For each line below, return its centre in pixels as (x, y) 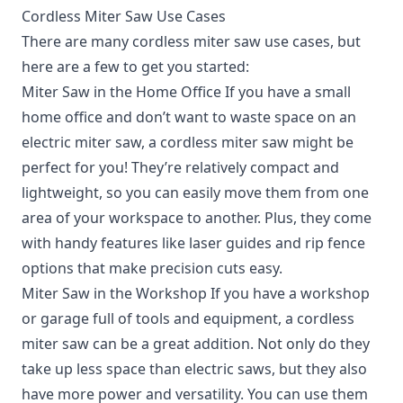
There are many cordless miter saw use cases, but (191, 41)
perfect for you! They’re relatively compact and (180, 167)
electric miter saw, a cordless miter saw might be (188, 142)
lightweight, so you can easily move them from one (195, 193)
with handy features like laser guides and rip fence (193, 243)
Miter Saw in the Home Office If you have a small (186, 92)
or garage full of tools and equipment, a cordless (188, 318)
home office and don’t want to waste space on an (189, 117)
